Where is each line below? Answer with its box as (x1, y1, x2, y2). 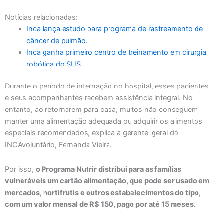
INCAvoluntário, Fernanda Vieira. (5, 140, 112, 150)
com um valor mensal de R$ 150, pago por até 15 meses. (5, 199, 196, 209)
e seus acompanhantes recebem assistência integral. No (5, 93, 193, 103)
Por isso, (5, 164, 36, 174)
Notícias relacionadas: (5, 12, 78, 22)
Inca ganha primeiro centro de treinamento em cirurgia (26, 47, 206, 57)
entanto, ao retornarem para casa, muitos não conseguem (5, 105, 198, 114)
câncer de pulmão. (26, 36, 88, 45)
